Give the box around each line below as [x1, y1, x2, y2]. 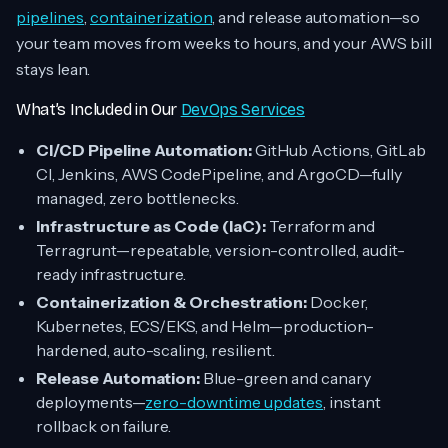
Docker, [307, 292, 368, 312]
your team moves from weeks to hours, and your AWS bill [16, 33, 432, 53]
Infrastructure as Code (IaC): [36, 216, 266, 236]
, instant [323, 392, 381, 412]
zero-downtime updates [145, 392, 323, 412]
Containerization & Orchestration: [36, 292, 307, 312]
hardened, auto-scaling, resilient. [36, 340, 275, 360]
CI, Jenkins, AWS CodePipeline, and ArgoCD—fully [36, 164, 402, 184]
